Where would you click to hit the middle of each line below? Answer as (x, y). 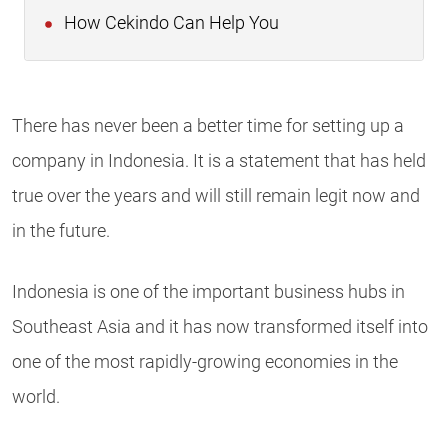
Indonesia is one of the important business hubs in (208, 292)
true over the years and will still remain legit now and (216, 196)
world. (36, 397)
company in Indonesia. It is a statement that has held (219, 161)
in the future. (61, 231)
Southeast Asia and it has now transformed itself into (220, 327)
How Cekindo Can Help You (169, 23)
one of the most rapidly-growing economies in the (205, 362)
